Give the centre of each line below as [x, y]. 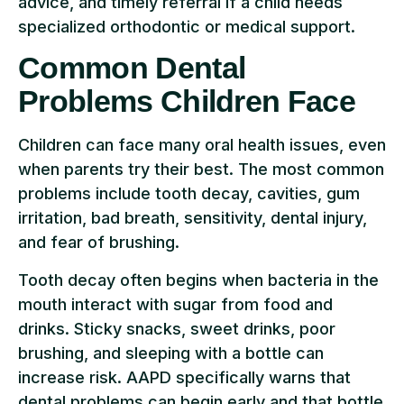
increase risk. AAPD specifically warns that [184, 377]
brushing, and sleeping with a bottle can [171, 353]
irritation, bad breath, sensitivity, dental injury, [193, 218]
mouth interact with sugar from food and [175, 304]
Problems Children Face [187, 101]
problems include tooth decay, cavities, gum [189, 194]
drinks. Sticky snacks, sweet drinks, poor [177, 328]
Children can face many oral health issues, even [202, 145]
